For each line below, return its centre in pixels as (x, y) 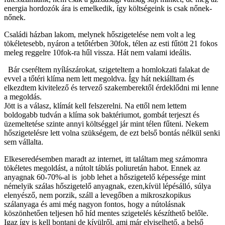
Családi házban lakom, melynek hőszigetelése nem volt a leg (100, 34)
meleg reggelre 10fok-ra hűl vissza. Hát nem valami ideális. (98, 52)
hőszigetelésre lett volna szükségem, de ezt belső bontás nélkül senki (112, 133)
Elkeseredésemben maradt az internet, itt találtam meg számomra (107, 159)
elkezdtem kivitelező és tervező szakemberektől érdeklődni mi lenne (111, 87)
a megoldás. (27, 96)
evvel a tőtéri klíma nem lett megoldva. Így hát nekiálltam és (99, 78)
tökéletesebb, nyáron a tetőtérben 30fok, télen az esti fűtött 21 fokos (111, 43)
